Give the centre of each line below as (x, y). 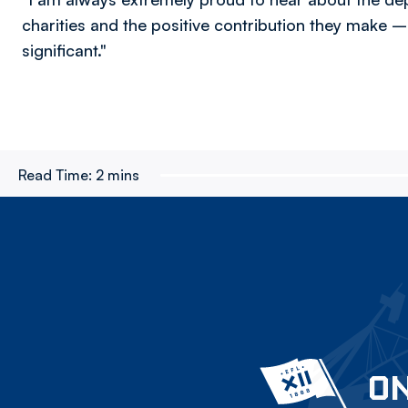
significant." (64, 50)
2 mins (117, 175)
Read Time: (55, 175)
